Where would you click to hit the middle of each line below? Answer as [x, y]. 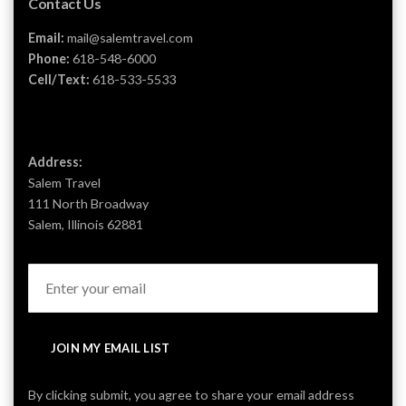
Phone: [50, 58]
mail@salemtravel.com [130, 37]
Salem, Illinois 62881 [86, 224]
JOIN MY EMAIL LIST [110, 348]
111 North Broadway [88, 203]
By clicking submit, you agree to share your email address [191, 395]
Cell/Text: [59, 79]
